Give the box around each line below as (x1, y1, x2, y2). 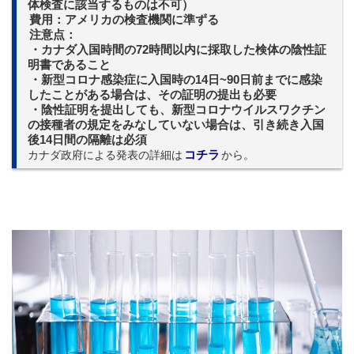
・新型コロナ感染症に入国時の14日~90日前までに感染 (29, 73, 322, 87)
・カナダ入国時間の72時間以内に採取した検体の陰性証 (29, 43, 326, 57)
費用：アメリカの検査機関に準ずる (29, 13, 219, 27)
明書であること (28, 58, 111, 72)
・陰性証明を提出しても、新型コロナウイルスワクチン (29, 104, 326, 117)
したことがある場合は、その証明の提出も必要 (28, 88, 277, 102)
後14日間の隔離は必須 (28, 134, 147, 147)
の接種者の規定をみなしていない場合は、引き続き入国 (28, 119, 324, 132)
